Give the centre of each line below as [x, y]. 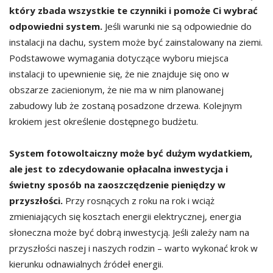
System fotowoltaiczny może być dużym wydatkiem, [131, 153]
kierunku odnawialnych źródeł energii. [86, 264]
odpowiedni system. [56, 27]
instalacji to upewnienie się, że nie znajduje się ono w [119, 74]
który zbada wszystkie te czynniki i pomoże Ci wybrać [133, 11]
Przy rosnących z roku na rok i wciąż [139, 201]
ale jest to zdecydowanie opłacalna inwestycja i [119, 169]
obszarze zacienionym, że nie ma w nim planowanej [116, 90]
